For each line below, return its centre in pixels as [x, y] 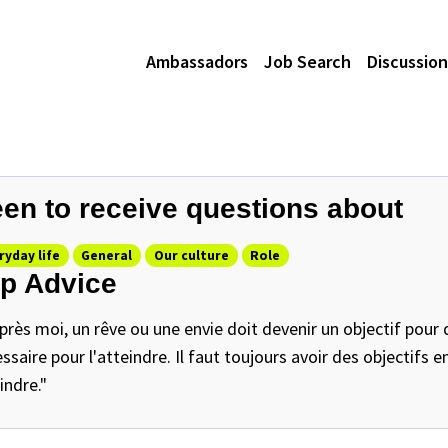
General [107, 255]
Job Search [307, 61]
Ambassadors [197, 61]
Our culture [191, 255]
